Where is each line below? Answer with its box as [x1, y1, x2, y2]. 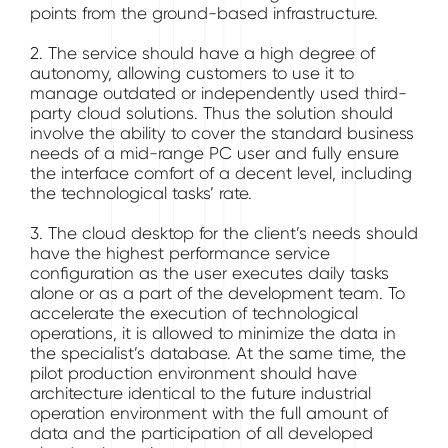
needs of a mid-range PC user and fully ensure [30, 143, 399, 163]
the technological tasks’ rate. [30, 183, 252, 203]
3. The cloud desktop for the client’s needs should [30, 223, 418, 243]
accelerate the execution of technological [30, 303, 358, 323]
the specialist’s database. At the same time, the [30, 343, 406, 363]
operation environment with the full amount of [30, 403, 388, 423]
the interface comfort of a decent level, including [30, 163, 412, 183]
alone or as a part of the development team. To [30, 283, 405, 303]
